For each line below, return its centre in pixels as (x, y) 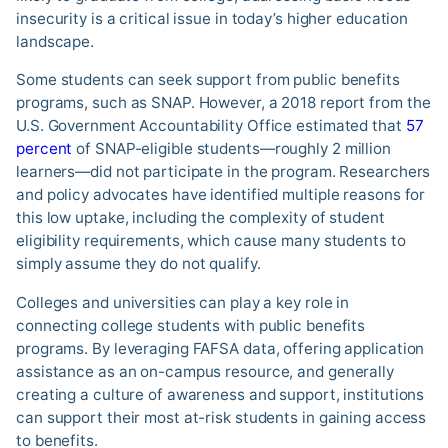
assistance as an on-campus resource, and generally (205, 371)
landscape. (55, 42)
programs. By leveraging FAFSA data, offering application (220, 348)
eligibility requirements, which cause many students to (211, 241)
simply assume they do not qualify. (138, 264)
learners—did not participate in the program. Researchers (223, 172)
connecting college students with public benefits (191, 325)
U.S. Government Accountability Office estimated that (211, 126)
